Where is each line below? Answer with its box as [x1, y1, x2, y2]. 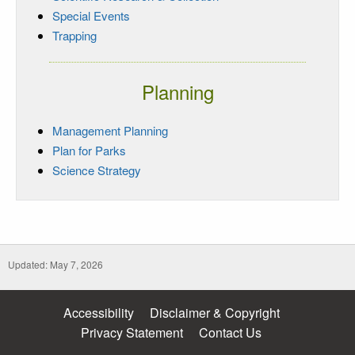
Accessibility [63, 303, 134, 322]
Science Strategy [52, 161, 141, 178]
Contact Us [199, 323, 261, 342]
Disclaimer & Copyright [149, 303, 280, 322]
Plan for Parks [52, 141, 126, 158]
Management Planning [52, 121, 168, 139]
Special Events [52, 6, 130, 24]
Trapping [52, 26, 97, 44]
